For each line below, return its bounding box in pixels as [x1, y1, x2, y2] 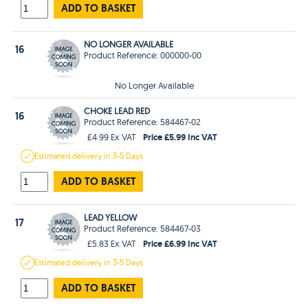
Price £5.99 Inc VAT [143, 130, 218, 143]
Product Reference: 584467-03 [84, 222, 201, 234]
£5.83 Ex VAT [87, 237, 137, 249]
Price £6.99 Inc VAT [143, 236, 218, 250]
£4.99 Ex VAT [87, 131, 137, 142]
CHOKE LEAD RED [84, 104, 151, 116]
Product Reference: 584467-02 [84, 115, 201, 127]
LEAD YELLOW [84, 211, 137, 223]
